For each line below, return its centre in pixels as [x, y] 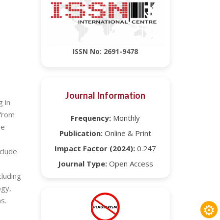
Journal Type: [82, 163]
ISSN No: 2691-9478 [106, 52]
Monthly [126, 118]
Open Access [130, 163]
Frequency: [91, 118]
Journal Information [106, 95]
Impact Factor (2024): [95, 148]
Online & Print [127, 133]
